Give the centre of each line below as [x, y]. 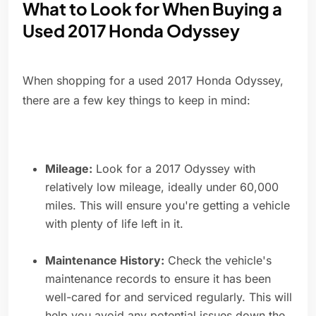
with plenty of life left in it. [114, 224]
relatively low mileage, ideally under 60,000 [162, 187]
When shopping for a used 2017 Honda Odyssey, [153, 81]
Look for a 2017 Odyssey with [174, 169]
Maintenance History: [105, 261]
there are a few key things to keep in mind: [136, 101]
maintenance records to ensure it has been [158, 279]
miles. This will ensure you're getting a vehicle [168, 206]
